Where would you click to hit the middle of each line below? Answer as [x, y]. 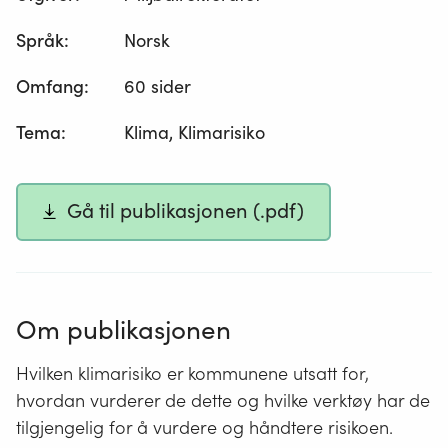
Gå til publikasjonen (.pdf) [186, 211]
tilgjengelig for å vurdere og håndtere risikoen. [204, 427]
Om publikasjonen [123, 329]
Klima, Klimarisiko [195, 133]
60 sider [158, 87]
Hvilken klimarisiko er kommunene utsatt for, [192, 373]
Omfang [50, 87]
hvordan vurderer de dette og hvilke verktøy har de [223, 400]
